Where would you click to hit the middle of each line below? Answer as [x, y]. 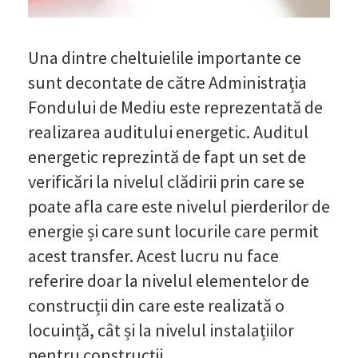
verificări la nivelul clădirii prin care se [166, 181]
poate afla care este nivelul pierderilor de [179, 206]
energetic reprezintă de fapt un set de [167, 156]
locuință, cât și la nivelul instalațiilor [161, 330]
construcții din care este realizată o [156, 305]
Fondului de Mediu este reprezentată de [175, 107]
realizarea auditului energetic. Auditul [168, 131]
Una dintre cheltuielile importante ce [165, 57]
